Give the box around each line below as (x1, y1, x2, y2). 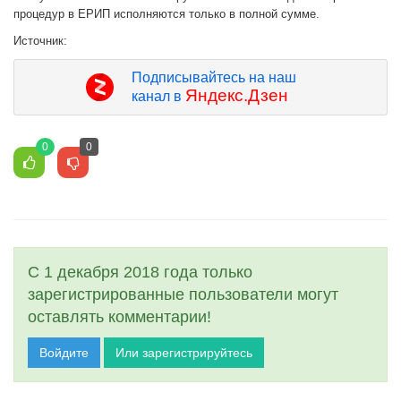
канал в (131, 89, 185, 105)
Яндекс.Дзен (184, 86, 288, 106)
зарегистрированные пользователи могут (28, 286, 338, 304)
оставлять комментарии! (28, 308, 211, 327)
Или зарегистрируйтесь (115, 346, 252, 361)
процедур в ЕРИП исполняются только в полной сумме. (13, 7, 320, 21)
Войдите (39, 346, 89, 361)
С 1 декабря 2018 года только (28, 263, 252, 282)
